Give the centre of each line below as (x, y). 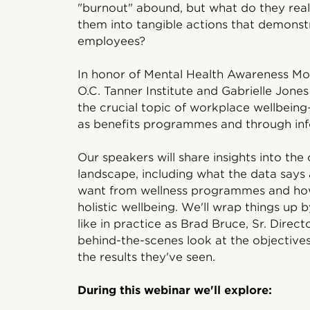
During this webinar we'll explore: (175, 291)
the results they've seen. (146, 257)
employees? (113, 42)
